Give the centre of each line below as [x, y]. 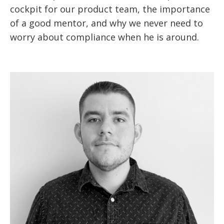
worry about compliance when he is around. [104, 37]
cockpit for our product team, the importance [110, 9]
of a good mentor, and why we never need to [106, 23]
